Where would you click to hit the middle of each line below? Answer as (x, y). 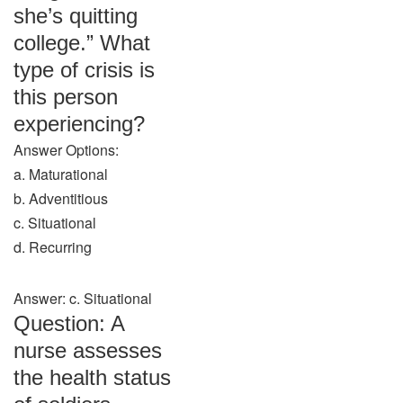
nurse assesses (88, 350)
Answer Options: (66, 150)
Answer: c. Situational (83, 298)
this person (66, 97)
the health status (92, 377)
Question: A (69, 323)
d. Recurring (53, 247)
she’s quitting (76, 16)
